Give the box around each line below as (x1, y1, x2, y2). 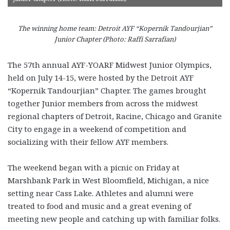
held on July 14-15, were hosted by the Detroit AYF (8, 72, 194, 83)
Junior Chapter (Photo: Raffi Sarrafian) (54, 34, 176, 44)
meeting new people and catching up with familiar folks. (8, 213, 222, 224)
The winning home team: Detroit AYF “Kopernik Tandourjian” (18, 24, 212, 33)
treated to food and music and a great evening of (8, 200, 191, 211)
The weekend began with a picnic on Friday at (8, 162, 180, 172)
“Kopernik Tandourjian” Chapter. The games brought (8, 85, 206, 95)
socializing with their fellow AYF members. (8, 136, 170, 147)
